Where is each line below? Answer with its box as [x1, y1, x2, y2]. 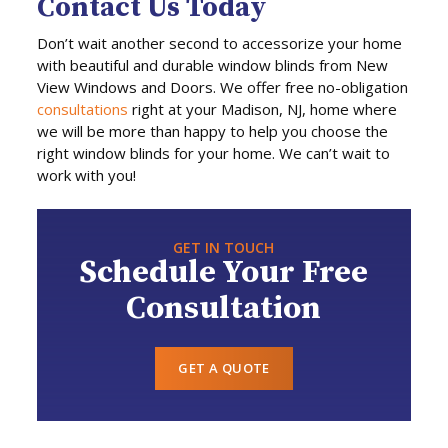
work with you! [37, 165, 137, 186]
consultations [37, 99, 129, 120]
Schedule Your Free [79, 252, 369, 293]
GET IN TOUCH [173, 237, 275, 257]
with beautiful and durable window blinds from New [37, 55, 389, 76]
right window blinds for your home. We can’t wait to [37, 143, 391, 164]
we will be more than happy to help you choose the [37, 121, 389, 142]
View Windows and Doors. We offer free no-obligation [37, 77, 409, 98]
